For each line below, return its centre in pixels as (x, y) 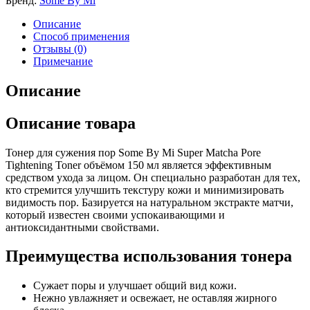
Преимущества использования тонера (149, 256)
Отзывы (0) (60, 48)
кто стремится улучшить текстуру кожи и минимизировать (145, 190)
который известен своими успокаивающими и (115, 215)
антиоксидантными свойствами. (82, 227)
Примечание (63, 61)
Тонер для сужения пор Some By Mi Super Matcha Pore (133, 152)
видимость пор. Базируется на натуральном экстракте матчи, (149, 202)
